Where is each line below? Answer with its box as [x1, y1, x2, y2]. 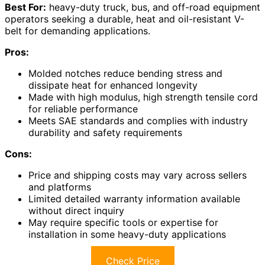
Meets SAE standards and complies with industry [28, 115, 248, 127]
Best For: [5, 1, 46, 14]
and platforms [28, 181, 91, 193]
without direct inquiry [28, 205, 124, 217]
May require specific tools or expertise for [28, 216, 218, 229]
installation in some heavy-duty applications [28, 228, 226, 241]
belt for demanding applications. [5, 25, 150, 37]
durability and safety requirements [28, 127, 182, 139]
